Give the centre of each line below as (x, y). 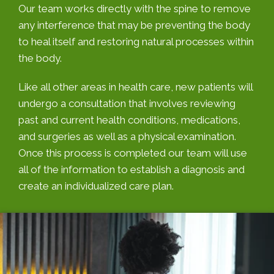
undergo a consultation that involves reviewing (127, 104)
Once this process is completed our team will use (133, 153)
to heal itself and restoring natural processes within (136, 42)
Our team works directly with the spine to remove (135, 9)
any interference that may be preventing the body (134, 25)
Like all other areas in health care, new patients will (135, 87)
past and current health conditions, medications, (129, 120)
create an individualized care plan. (96, 186)
